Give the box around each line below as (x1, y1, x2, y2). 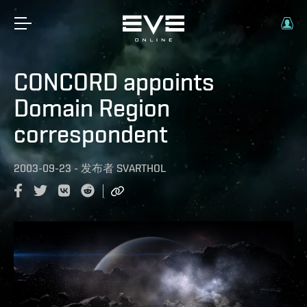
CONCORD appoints (14, 67, 214, 96)
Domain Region (14, 93, 170, 122)
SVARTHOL (116, 162, 166, 175)
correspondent (14, 119, 168, 148)
